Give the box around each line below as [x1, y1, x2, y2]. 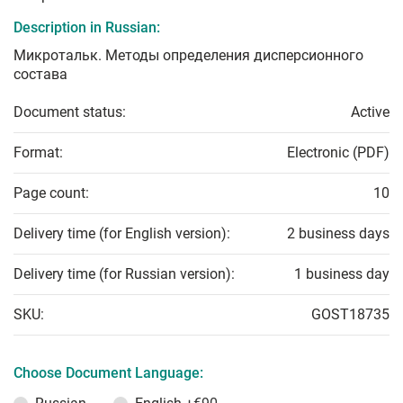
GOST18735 [311, 306, 390, 324]
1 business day [294, 265, 390, 283]
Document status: [13, 103, 126, 121]
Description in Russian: [13, 19, 160, 37]
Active [351, 103, 390, 121]
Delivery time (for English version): [13, 225, 230, 243]
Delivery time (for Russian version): [13, 265, 235, 283]
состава [13, 66, 67, 84]
